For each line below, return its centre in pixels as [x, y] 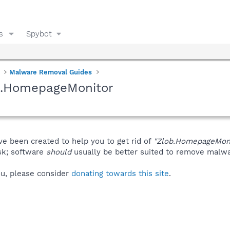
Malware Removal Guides [51, 72]
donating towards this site [120, 173]
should [59, 152]
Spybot [39, 34]
